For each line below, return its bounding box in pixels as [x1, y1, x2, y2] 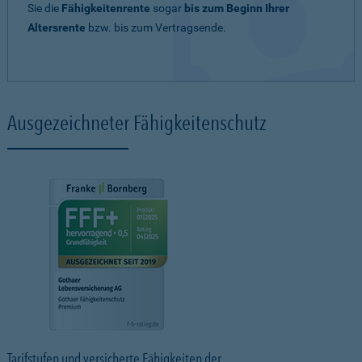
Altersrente [27, 21, 86, 34]
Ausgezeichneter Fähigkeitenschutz [7, 110, 267, 135]
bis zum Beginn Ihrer [184, 2, 289, 15]
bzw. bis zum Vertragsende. [86, 21, 226, 34]
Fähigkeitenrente [61, 2, 150, 15]
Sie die [27, 2, 61, 15]
